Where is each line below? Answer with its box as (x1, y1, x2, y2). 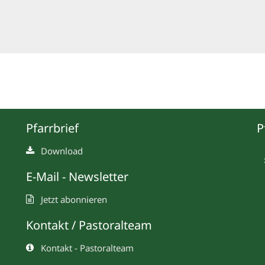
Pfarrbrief (26, 120, 79, 137)
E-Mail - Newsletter (26, 169, 128, 185)
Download (41, 145, 83, 157)
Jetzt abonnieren (41, 193, 107, 206)
